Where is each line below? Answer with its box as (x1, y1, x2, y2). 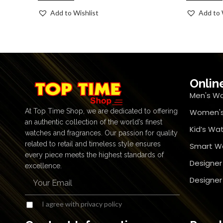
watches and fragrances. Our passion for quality (25, 129, 178, 137)
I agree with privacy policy (41, 200, 122, 208)
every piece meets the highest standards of (25, 151, 164, 159)
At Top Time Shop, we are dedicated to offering (25, 107, 178, 115)
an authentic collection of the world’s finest (25, 118, 162, 126)
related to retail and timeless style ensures (25, 140, 161, 148)
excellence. (25, 162, 62, 170)
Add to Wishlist (50, 8, 99, 17)
